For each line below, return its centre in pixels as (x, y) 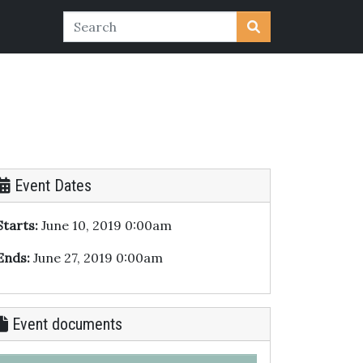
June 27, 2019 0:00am (96, 258)
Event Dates (51, 186)
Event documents (65, 324)
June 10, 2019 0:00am (105, 225)
